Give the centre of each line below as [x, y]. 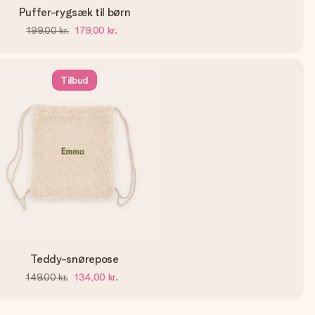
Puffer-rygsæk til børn [75, 12]
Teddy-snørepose [75, 259]
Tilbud [75, 80]
